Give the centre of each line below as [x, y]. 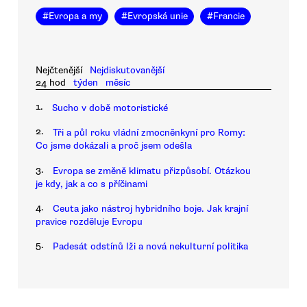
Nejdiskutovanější [127, 70]
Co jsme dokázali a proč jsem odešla [114, 146]
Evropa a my [75, 16]
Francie [229, 16]
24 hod [51, 82]
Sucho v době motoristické [110, 108]
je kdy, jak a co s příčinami [91, 184]
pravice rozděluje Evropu [89, 222]
